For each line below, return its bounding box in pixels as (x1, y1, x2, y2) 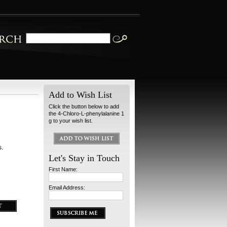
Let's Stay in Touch (49, 153, 120, 163)
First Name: (49, 166, 78, 172)
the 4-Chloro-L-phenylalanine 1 (49, 110, 124, 117)
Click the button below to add (49, 103, 119, 109)
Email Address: (49, 184, 85, 191)
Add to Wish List (49, 90, 112, 100)
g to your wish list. (49, 118, 93, 124)
